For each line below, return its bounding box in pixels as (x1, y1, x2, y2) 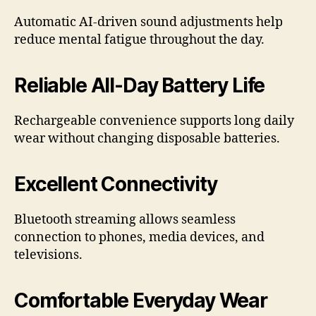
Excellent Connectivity (14, 171, 217, 196)
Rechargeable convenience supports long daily (14, 112, 294, 129)
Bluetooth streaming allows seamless (14, 211, 236, 228)
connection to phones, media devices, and (14, 229, 265, 245)
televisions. (14, 246, 83, 263)
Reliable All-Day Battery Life (14, 73, 265, 97)
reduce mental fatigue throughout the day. (14, 31, 265, 48)
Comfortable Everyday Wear (14, 288, 267, 312)
